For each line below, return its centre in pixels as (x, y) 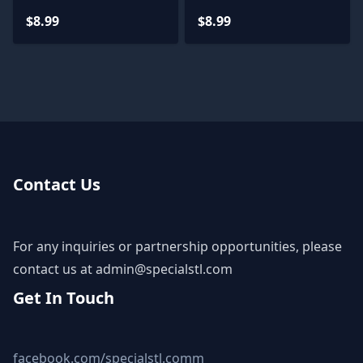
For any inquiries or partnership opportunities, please (177, 246)
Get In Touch (64, 298)
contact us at (54, 269)
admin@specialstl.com (164, 269)
